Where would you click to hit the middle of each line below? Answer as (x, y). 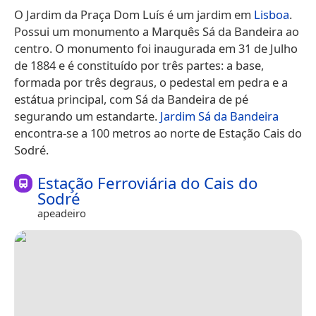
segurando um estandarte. (87, 116)
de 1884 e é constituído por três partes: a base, (139, 65)
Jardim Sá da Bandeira (219, 116)
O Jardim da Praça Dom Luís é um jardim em (134, 14)
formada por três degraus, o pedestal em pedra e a (151, 82)
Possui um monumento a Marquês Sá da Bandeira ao (157, 31)
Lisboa (272, 14)
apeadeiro (62, 213)
